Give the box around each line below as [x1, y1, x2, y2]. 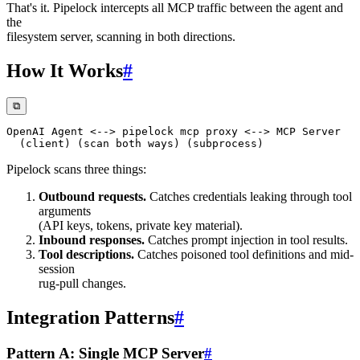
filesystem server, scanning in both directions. [6, 29, 235, 43]
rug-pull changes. [39, 276, 126, 291]
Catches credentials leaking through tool [146, 190, 352, 204]
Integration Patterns [6, 307, 174, 329]
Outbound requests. [39, 190, 146, 204]
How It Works [6, 59, 123, 81]
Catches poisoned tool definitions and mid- [134, 247, 354, 262]
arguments [39, 204, 91, 219]
